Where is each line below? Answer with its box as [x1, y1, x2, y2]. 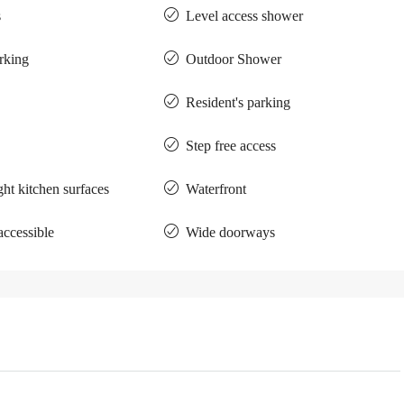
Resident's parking [186, 95, 291, 110]
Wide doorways [186, 225, 276, 240]
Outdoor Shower [186, 51, 282, 67]
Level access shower [186, 8, 304, 23]
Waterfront [186, 181, 247, 197]
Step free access [186, 138, 277, 153]
